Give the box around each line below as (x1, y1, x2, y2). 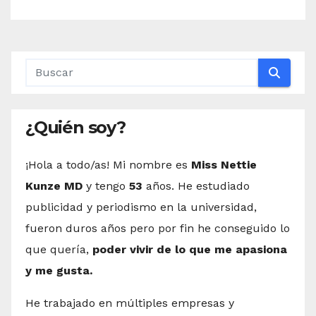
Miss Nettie (191, 157, 257, 171)
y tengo (83, 178, 129, 193)
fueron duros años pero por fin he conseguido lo (25, 221, 290, 235)
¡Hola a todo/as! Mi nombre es (25, 157, 191, 171)
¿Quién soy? (25, 117, 126, 138)
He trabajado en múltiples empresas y (25, 296, 234, 310)
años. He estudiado (142, 178, 250, 193)
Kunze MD (25, 178, 83, 193)
